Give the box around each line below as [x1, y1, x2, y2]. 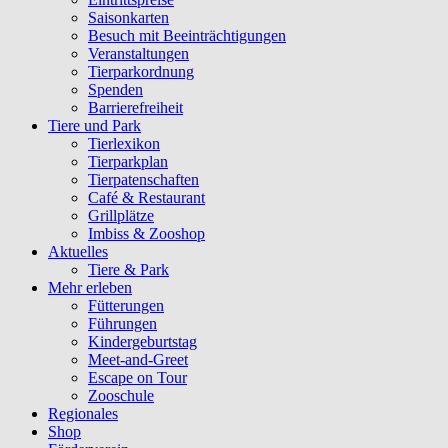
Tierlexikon [88, 135, 160, 152]
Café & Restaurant [88, 189, 205, 206]
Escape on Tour [88, 369, 187, 386]
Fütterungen [88, 297, 164, 314]
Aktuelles [48, 243, 108, 260]
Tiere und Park [48, 117, 141, 134]
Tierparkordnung [88, 63, 194, 80]
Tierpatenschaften [88, 171, 199, 188]
